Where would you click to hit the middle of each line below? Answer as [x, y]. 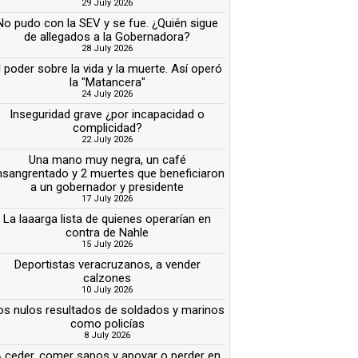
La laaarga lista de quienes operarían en [107, 219]
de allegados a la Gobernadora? [107, 36]
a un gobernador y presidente [107, 187]
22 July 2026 [107, 139]
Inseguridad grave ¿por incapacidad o [107, 114]
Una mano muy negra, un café [107, 159]
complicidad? [107, 127]
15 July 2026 [107, 244]
